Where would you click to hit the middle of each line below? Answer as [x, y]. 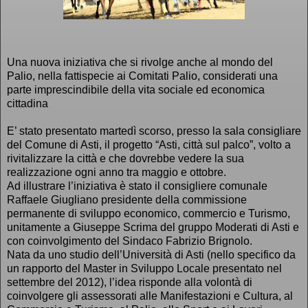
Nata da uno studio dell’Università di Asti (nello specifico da [151, 254]
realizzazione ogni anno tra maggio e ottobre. [117, 172]
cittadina [27, 103]
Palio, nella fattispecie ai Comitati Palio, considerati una [142, 76]
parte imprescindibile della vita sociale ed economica [136, 89]
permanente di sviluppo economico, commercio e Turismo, [148, 213]
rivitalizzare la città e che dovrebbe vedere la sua [125, 158]
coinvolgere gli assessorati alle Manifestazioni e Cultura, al [150, 296]
